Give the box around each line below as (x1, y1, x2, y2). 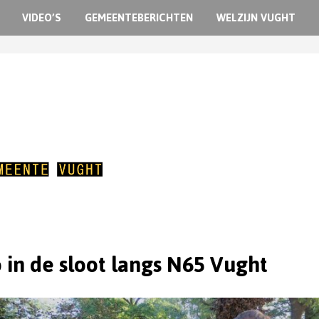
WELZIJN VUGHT (216, 7, 296, 28)
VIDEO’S (22, 7, 62, 28)
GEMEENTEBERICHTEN (85, 7, 194, 28)
